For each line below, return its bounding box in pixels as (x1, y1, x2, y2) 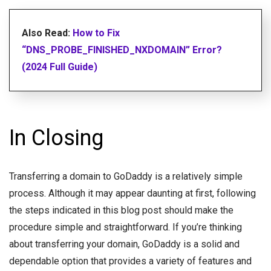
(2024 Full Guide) (22, 60, 97, 73)
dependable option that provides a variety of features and (9, 255, 252, 267)
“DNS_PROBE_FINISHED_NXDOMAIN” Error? (22, 44, 222, 56)
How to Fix (73, 27, 120, 39)
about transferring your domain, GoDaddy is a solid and (9, 238, 240, 250)
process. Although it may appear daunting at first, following (9, 187, 256, 199)
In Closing (9, 125, 103, 151)
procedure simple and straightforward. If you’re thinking (9, 221, 242, 233)
